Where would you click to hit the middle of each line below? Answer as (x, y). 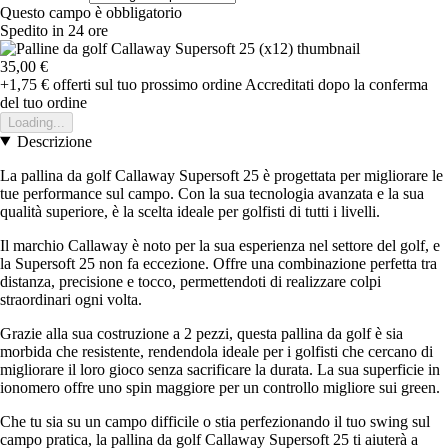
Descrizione (54, 141)
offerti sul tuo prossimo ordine (145, 84)
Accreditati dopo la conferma (336, 84)
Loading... (36, 122)
